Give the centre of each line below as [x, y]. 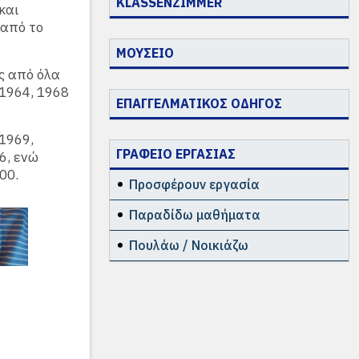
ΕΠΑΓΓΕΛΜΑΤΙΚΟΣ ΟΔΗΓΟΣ [199, 104]
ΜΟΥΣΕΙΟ [145, 53]
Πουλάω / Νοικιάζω [189, 246]
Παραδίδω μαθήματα [195, 215]
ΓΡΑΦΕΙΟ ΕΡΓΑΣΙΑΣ [176, 154]
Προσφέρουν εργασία [194, 185]
